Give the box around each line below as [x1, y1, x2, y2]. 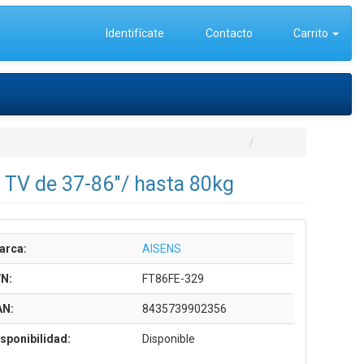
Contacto [202, 27, 253, 40]
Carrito [291, 27, 331, 40]
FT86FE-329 [141, 272, 204, 285]
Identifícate [103, 27, 164, 40]
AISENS [141, 242, 181, 255]
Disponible [141, 332, 195, 345]
